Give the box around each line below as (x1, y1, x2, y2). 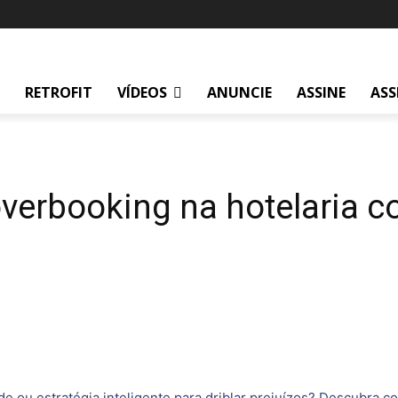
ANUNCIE (207, 82, 272, 102)
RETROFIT (25, 82, 92, 102)
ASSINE (297, 82, 346, 102)
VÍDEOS (117, 82, 167, 102)
